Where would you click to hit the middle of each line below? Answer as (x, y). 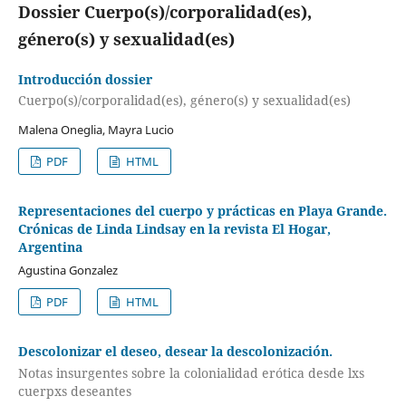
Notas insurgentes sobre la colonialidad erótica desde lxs (191, 372)
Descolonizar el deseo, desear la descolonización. (175, 352)
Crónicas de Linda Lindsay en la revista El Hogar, (174, 229)
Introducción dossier (85, 79)
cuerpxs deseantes (74, 391)
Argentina (50, 247)
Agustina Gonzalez (68, 271)
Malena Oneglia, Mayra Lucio (96, 130)
